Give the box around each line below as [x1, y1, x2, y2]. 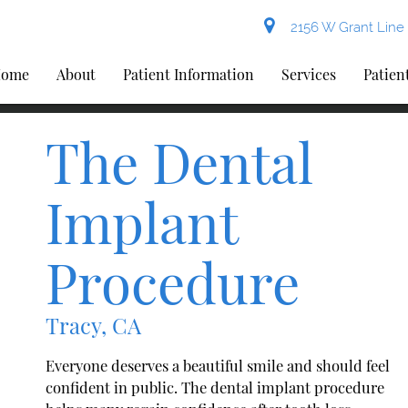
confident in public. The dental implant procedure [46, 376, 384, 397]
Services [281, 65, 337, 84]
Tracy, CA [46, 311, 141, 340]
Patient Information [123, 65, 255, 84]
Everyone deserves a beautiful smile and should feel [46, 354, 390, 375]
